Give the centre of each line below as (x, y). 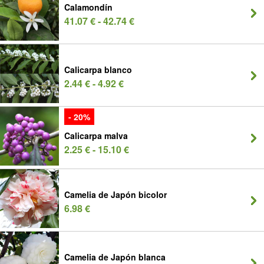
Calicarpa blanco (98, 70)
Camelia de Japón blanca (115, 257)
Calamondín (88, 7)
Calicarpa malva (96, 136)
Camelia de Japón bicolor (115, 194)
